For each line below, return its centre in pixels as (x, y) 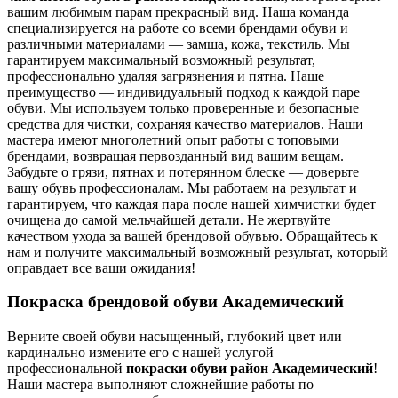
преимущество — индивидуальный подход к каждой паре (183, 92)
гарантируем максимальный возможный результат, (161, 60)
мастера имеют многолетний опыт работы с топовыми (173, 139)
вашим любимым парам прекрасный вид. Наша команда (178, 12)
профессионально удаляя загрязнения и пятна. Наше (166, 76)
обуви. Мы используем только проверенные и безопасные (183, 107)
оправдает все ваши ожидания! (101, 267)
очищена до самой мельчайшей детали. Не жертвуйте (169, 219)
